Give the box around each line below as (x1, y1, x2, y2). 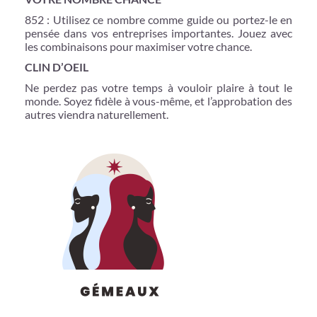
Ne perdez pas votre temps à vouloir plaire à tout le (25, 80, 292, 94)
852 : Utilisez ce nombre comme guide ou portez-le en (25, 12, 292, 26)
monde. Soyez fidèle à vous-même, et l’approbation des (25, 93, 292, 108)
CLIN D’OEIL (25, 59, 88, 74)
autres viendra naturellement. (25, 107, 168, 121)
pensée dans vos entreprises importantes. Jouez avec (25, 25, 292, 40)
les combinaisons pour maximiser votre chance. (25, 39, 252, 53)
